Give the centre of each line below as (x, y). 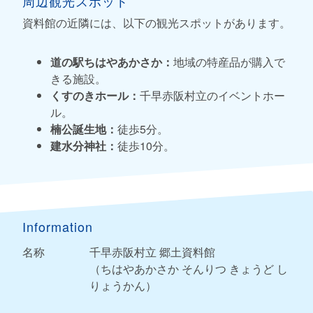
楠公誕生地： (84, 129)
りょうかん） (123, 285)
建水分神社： (84, 145)
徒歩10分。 (146, 145)
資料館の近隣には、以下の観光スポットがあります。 (156, 22)
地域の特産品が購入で (229, 61)
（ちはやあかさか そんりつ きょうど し (189, 268)
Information (58, 226)
